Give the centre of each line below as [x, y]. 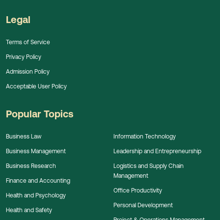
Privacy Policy [24, 56]
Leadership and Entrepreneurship [157, 151]
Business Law [24, 136]
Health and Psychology [36, 195]
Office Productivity [137, 190]
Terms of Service [28, 42]
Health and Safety [29, 210]
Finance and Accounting [38, 180]
